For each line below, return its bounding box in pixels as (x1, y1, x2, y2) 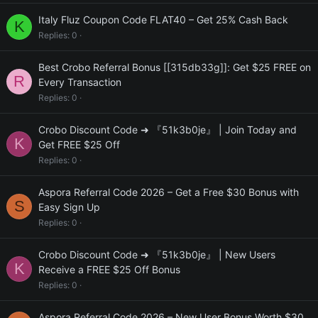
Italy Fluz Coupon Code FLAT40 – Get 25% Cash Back (38, 13, 288, 26)
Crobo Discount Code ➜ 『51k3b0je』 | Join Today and (38, 124, 297, 136)
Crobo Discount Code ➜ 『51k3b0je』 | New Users (38, 248, 275, 261)
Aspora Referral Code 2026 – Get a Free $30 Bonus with (38, 186, 299, 198)
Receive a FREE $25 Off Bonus (38, 263, 180, 275)
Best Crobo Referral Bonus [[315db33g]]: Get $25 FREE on (38, 61, 311, 73)
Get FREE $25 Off (38, 138, 120, 150)
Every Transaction (38, 76, 121, 88)
